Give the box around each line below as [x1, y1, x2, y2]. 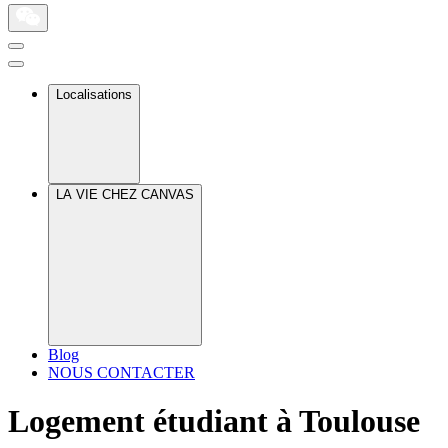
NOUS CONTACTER [48, 364, 195, 381]
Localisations [56, 87, 132, 102]
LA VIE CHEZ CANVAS [56, 187, 194, 202]
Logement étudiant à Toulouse [8, 403, 420, 440]
